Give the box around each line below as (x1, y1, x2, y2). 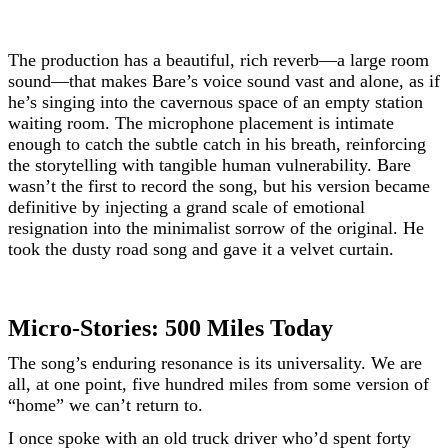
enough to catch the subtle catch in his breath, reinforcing (8, 134, 426, 154)
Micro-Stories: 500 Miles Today (8, 315, 333, 341)
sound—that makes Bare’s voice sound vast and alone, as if (8, 71, 440, 91)
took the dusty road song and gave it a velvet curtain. (8, 239, 394, 259)
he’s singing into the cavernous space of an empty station (8, 92, 423, 112)
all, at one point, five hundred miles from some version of (8, 374, 429, 394)
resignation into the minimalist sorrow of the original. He (8, 218, 424, 238)
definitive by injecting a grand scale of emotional (8, 197, 365, 217)
